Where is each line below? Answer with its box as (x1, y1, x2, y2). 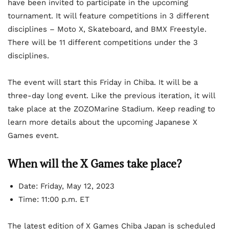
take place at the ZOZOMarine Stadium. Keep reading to (8, 104, 215, 114)
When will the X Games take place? (8, 156, 181, 171)
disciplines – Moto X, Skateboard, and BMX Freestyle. (8, 25, 207, 34)
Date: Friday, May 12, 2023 (18, 181, 114, 191)
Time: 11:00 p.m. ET (18, 195, 89, 204)
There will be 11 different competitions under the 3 (8, 38, 198, 48)
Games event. (8, 131, 59, 141)
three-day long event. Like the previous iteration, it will (8, 91, 215, 101)
